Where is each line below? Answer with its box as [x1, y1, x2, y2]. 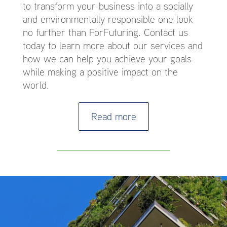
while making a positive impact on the [23, 64, 178, 79]
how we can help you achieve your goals [23, 51, 192, 66]
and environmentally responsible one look [23, 12, 193, 26]
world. [23, 78, 49, 92]
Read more [91, 109, 136, 124]
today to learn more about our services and [23, 38, 203, 53]
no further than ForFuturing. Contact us [23, 25, 188, 40]
